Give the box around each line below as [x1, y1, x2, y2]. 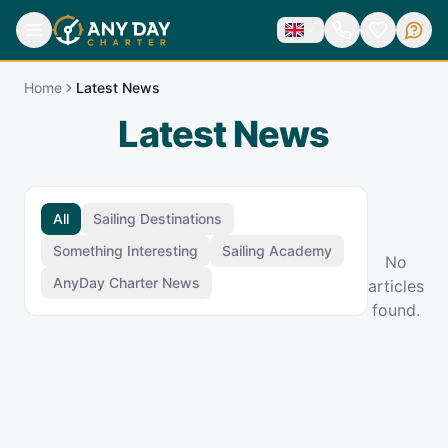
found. [372, 299, 420, 320]
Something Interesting [53, 241, 198, 259]
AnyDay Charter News [53, 273, 200, 291]
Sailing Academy [222, 241, 332, 259]
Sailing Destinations [93, 209, 222, 227]
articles [368, 275, 424, 296]
